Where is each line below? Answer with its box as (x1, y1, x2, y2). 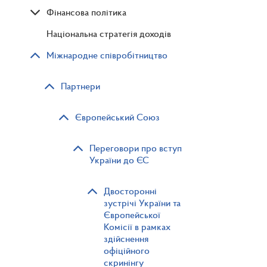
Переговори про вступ (89, 142, 182, 154)
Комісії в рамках (104, 221, 170, 233)
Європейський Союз (75, 111, 160, 123)
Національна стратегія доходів (46, 27, 171, 40)
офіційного (104, 244, 150, 257)
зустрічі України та (104, 197, 181, 209)
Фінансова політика (46, 6, 126, 18)
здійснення (104, 232, 148, 245)
